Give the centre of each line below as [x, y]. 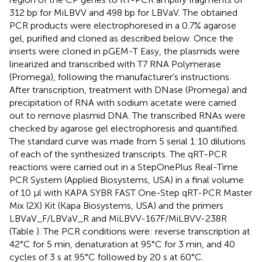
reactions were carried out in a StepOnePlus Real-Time [124, 167]
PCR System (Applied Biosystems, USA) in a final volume [127, 180]
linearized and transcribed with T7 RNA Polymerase [115, 64]
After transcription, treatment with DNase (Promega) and [128, 89]
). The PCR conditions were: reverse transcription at [143, 231]
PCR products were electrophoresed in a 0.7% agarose [123, 25]
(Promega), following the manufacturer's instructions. [120, 77]
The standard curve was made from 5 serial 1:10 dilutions [127, 141]
